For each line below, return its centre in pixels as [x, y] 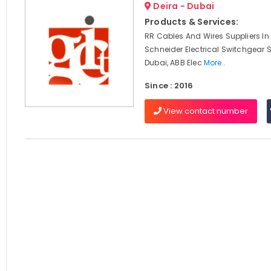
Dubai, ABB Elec [174, 63]
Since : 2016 [169, 86]
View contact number [204, 111]
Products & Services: [191, 22]
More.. [214, 63]
